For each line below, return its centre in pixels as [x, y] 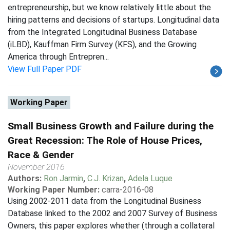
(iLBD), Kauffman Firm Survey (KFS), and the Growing [102, 44]
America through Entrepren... [58, 57]
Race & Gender [41, 155]
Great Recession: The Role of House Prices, [105, 140]
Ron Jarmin [63, 178]
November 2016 [36, 167]
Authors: [26, 178]
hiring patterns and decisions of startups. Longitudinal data [113, 20]
